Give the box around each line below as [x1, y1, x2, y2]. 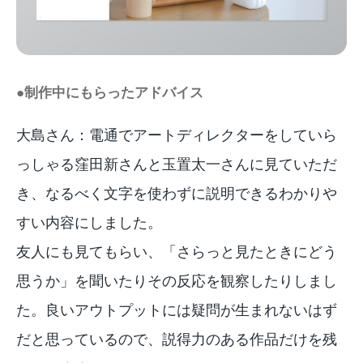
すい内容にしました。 [16, 211, 162, 232]
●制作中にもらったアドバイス [16, 82, 203, 101]
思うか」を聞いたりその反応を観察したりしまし [16, 270, 337, 290]
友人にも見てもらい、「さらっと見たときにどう [16, 241, 337, 261]
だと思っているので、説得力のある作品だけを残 [16, 328, 337, 348]
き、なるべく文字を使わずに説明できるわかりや [16, 182, 337, 203]
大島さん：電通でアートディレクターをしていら [16, 124, 337, 144]
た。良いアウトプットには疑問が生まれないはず [16, 299, 337, 319]
